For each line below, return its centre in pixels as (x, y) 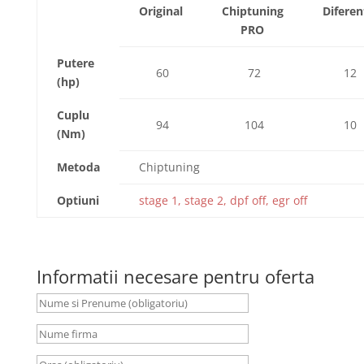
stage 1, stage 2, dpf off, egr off (223, 200)
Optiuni (78, 200)
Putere (75, 63)
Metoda (78, 167)
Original (160, 11)
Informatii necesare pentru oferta (175, 276)
